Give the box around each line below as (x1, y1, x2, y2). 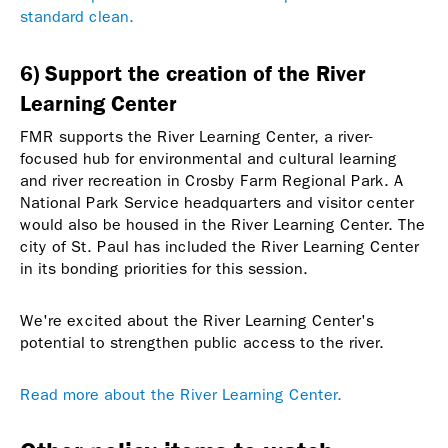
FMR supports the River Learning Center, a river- (20, 127, 373, 147)
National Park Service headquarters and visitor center (20, 193, 414, 213)
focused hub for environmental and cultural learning (20, 149, 397, 169)
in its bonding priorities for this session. (20, 259, 308, 279)
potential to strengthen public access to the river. (20, 333, 384, 353)
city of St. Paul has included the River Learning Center (20, 237, 419, 257)
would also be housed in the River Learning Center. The (20, 215, 425, 235)
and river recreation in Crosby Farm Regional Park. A (20, 171, 404, 191)
